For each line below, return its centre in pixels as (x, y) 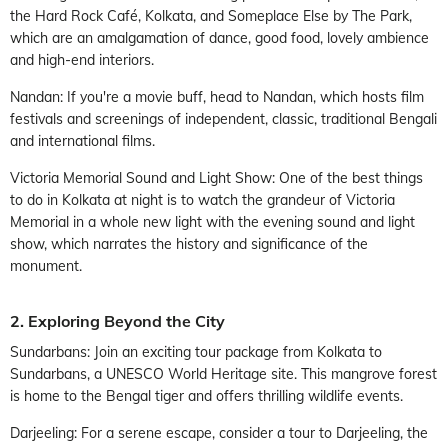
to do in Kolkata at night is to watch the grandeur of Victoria (202, 199)
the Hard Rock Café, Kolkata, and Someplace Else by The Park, (211, 15)
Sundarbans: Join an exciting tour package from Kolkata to (196, 351)
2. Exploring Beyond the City (117, 320)
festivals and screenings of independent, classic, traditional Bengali (223, 118)
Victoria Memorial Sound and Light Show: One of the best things (216, 177)
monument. (46, 265)
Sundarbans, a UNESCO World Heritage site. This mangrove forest (223, 373)
